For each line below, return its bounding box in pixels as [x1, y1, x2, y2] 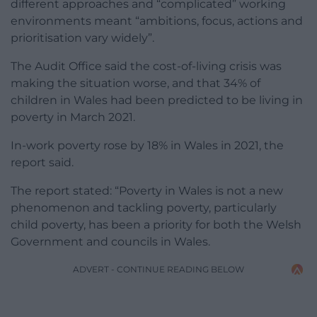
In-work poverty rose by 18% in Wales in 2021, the [11, 139, 284, 153]
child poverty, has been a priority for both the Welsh [11, 218, 301, 232]
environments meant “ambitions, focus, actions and [11, 14, 303, 28]
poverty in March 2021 [11, 110, 133, 125]
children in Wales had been [11, 93, 165, 108]
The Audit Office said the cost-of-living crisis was [11, 59, 282, 74]
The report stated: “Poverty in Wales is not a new [11, 184, 283, 198]
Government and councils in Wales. [11, 235, 213, 249]
